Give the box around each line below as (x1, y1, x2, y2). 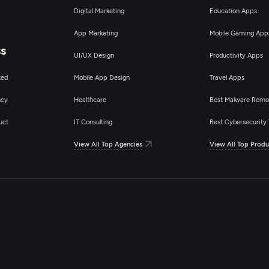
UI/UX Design (73, 51, 114, 59)
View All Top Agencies (73, 140, 142, 148)
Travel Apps (209, 73, 244, 81)
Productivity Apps (209, 51, 263, 59)
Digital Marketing (73, 7, 124, 14)
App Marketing (73, 29, 118, 37)
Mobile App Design (73, 73, 130, 81)
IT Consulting (73, 118, 112, 125)
